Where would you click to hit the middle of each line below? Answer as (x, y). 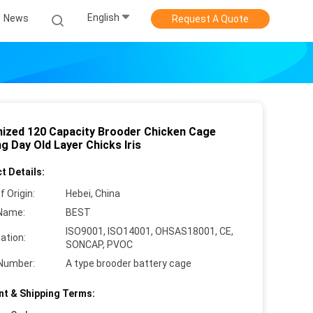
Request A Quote (210, 19)
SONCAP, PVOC (99, 245)
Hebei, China (93, 194)
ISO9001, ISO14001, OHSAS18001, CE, (150, 231)
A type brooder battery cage (129, 263)
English (103, 18)
